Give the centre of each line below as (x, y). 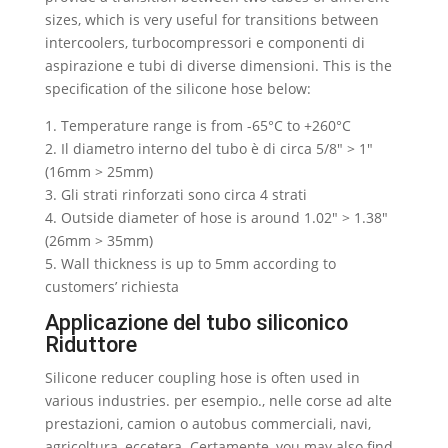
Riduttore (90, 344)
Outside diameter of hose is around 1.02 (196, 217)
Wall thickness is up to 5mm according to (198, 263)
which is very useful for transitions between (231, 19)
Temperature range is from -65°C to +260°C (205, 125)
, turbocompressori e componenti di (244, 42)
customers (79, 286)
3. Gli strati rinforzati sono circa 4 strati (175, 194)
